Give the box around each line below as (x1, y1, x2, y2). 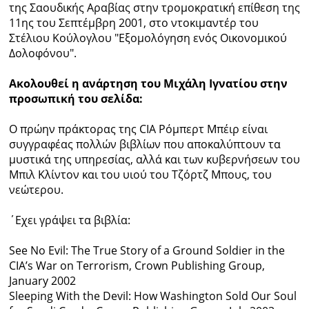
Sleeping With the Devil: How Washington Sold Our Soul (8, 288, 297, 304)
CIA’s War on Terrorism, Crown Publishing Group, (8, 258, 265, 274)
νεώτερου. (8, 182, 63, 198)
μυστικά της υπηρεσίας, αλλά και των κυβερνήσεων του (8, 152, 300, 168)
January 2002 (8, 273, 76, 289)
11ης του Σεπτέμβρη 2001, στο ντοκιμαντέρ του (8, 15, 259, 31)
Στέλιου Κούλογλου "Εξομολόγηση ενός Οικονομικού (8, 30, 287, 46)
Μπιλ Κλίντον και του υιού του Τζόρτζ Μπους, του (8, 167, 272, 183)
